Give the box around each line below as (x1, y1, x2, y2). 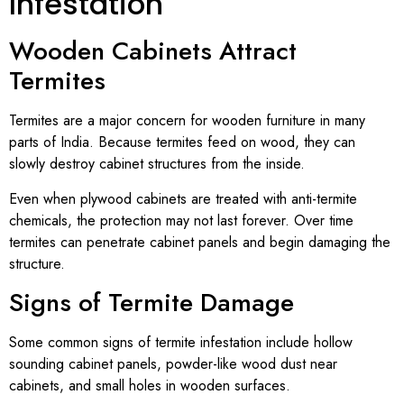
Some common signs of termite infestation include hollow (9, 332, 353, 353)
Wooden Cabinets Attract (9, 32, 297, 70)
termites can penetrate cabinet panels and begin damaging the (9, 231, 390, 252)
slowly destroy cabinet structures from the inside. (9, 153, 305, 175)
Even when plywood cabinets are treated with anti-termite (9, 188, 357, 209)
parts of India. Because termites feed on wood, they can (9, 132, 355, 153)
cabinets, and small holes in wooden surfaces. (9, 375, 290, 397)
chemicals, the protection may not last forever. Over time (9, 209, 353, 231)
